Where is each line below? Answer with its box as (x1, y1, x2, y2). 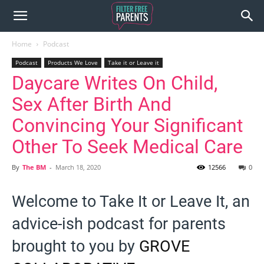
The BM (22, 163, 46, 171)
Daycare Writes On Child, (12, 72, 217, 94)
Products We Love (48, 58, 98, 67)
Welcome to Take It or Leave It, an (12, 192, 250, 211)
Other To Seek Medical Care (12, 136, 243, 158)
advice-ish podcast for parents (12, 214, 226, 233)
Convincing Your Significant (12, 114, 243, 137)
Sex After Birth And (12, 93, 171, 115)
